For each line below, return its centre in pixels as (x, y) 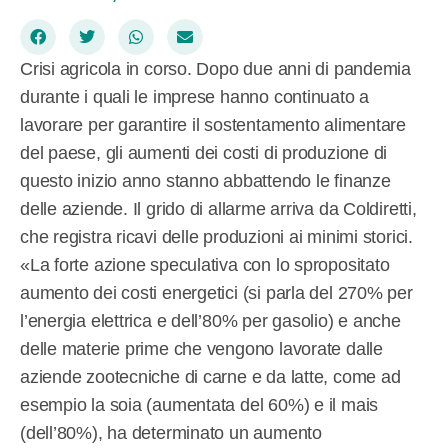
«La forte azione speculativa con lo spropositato (205, 264)
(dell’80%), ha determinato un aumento (171, 432)
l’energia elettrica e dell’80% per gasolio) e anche (210, 320)
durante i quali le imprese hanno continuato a (195, 96)
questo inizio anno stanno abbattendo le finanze (205, 180)
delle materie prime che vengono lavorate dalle (201, 348)
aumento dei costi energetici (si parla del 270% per (216, 292)
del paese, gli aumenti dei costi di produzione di (204, 152)
